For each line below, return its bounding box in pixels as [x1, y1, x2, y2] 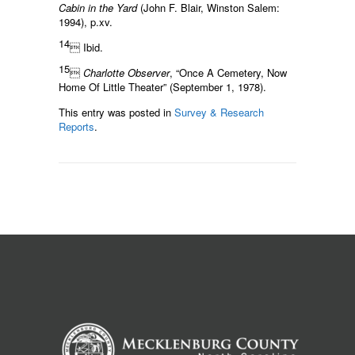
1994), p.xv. [59, 14, 113, 30]
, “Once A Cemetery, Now [170, 65, 287, 81]
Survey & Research [174, 105, 264, 120]
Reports [59, 119, 94, 135]
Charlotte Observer [83, 65, 170, 81]
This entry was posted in [59, 105, 174, 120]
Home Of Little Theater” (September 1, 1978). [59, 79, 266, 95]
